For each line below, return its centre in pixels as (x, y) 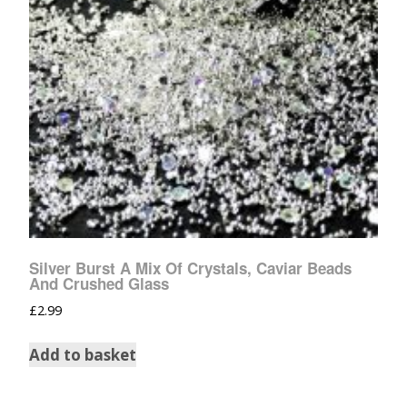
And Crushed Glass (99, 284)
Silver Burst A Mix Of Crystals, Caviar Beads (190, 268)
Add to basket (83, 354)
